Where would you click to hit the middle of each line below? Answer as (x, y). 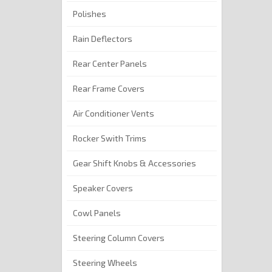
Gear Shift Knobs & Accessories (134, 163)
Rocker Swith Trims (110, 138)
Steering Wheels (105, 263)
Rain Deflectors (103, 39)
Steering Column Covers (119, 238)
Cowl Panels (97, 213)
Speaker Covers (103, 188)
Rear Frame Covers (109, 89)
